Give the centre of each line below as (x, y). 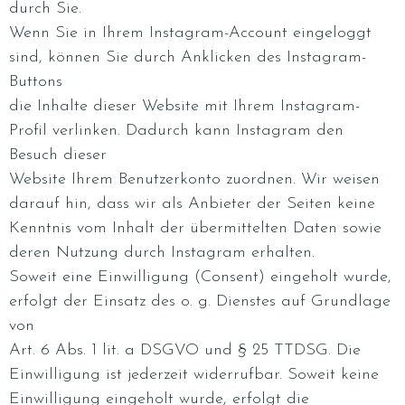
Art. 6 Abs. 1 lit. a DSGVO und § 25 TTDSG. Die (185, 350)
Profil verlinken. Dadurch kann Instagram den (176, 131)
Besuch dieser (58, 155)
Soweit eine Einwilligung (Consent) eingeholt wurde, (200, 277)
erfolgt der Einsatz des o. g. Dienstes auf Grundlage (200, 301)
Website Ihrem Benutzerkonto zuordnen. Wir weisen (194, 179)
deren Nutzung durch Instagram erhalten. (162, 253)
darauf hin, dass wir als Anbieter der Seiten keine (192, 204)
